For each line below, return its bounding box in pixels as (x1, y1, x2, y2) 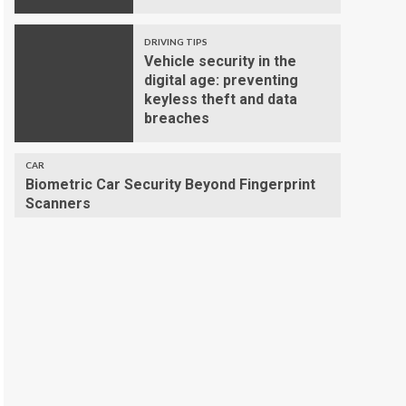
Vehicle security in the (143, 53, 296, 71)
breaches (143, 110, 209, 128)
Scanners (25, 195, 91, 213)
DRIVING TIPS (143, 36, 208, 48)
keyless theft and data (143, 91, 297, 109)
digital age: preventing (143, 72, 298, 90)
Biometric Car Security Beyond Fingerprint (25, 176, 315, 194)
